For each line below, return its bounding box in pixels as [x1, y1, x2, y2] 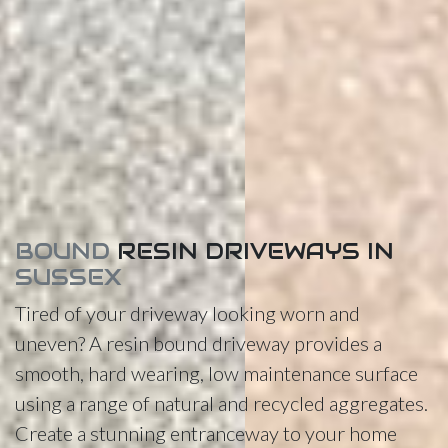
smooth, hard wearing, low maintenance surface [15, 361, 418, 386]
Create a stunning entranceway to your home [15, 421, 397, 446]
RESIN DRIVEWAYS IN [117, 237, 394, 266]
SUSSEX [15, 263, 122, 292]
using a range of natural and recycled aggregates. [15, 391, 428, 416]
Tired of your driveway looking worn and [15, 301, 360, 326]
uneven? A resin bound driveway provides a [15, 331, 382, 356]
